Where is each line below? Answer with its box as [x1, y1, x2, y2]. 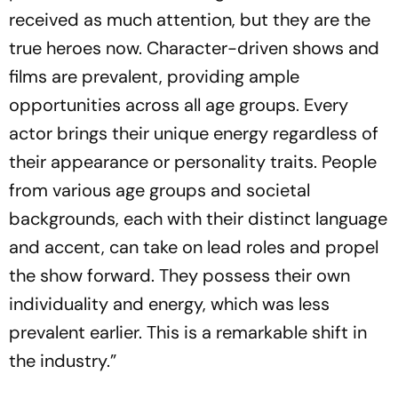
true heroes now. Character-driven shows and [9, 36, 379, 60]
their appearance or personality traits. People [9, 149, 377, 173]
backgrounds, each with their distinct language [9, 206, 387, 230]
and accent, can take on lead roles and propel [9, 235, 378, 259]
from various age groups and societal [9, 178, 310, 202]
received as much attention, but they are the [9, 7, 370, 31]
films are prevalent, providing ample [9, 64, 299, 88]
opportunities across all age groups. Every [9, 92, 348, 116]
